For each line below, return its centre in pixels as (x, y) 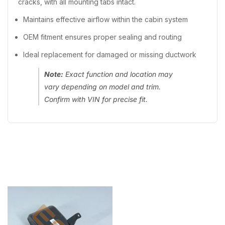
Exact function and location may (118, 74)
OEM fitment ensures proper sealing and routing (102, 37)
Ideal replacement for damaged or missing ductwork (110, 55)
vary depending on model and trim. (102, 87)
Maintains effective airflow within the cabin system (105, 20)
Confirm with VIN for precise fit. (96, 99)
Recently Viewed (113, 174)
